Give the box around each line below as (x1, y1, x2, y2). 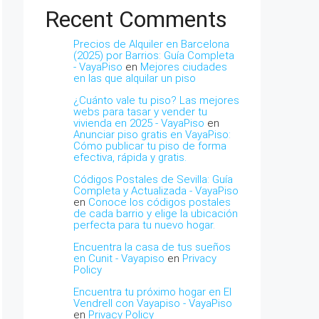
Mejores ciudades (140, 61, 227, 73)
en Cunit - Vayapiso (73, 252, 164, 265)
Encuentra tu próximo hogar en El (73, 286, 231, 298)
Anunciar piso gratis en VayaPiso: (73, 128, 231, 141)
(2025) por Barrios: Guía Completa (73, 49, 234, 62)
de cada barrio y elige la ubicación (73, 207, 238, 220)
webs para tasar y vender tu (73, 105, 207, 118)
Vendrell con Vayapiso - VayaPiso (73, 297, 232, 310)
